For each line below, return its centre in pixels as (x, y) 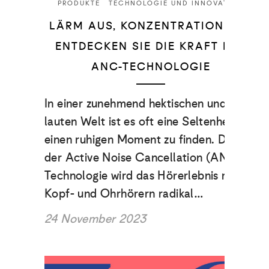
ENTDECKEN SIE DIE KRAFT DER (151, 46)
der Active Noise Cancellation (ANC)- (146, 157)
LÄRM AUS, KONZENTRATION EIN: (151, 26)
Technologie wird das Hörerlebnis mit (142, 175)
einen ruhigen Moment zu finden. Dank (145, 139)
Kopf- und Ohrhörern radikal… (124, 193)
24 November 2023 (95, 218)
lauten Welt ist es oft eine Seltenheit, (142, 121)
